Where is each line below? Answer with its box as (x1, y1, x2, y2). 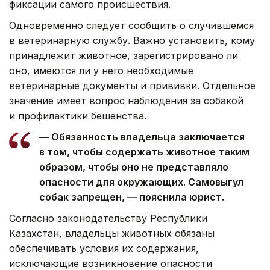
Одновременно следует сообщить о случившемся (9, 19, 254, 32)
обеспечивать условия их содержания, (9, 242, 199, 255)
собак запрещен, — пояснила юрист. (39, 191, 224, 204)
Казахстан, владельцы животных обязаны (9, 227, 215, 240)
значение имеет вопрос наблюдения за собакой (9, 95, 243, 107)
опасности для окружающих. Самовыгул (39, 176, 243, 189)
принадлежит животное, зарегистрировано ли (9, 49, 238, 62)
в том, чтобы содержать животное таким (39, 146, 250, 159)
